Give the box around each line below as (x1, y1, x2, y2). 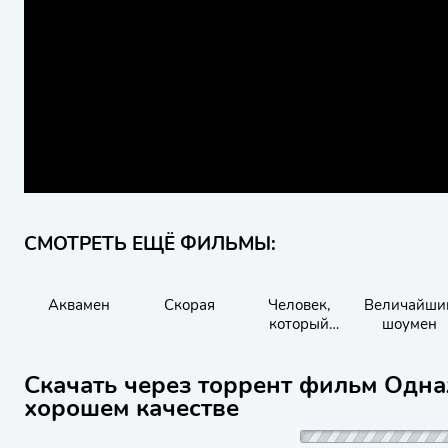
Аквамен (48, 295, 110, 315)
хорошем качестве (24, 392, 239, 424)
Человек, (268, 295, 330, 315)
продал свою (253, 333, 345, 353)
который (269, 314, 329, 334)
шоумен (381, 314, 437, 334)
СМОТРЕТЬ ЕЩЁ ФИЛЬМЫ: (24, 231, 276, 257)
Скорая (163, 295, 215, 315)
